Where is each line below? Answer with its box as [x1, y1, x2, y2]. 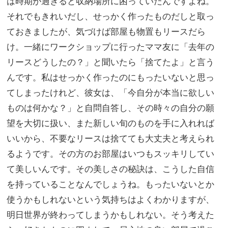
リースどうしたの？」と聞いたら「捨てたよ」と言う [7, 56, 214, 67]
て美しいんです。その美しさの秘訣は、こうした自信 [7, 163, 214, 174]
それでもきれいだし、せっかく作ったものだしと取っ [7, 10, 214, 21]
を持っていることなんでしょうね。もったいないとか [7, 178, 214, 189]
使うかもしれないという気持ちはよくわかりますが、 [7, 193, 214, 205]
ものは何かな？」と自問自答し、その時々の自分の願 [7, 102, 214, 113]
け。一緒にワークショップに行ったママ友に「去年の [7, 41, 214, 52]
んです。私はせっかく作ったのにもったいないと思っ [7, 71, 214, 82]
